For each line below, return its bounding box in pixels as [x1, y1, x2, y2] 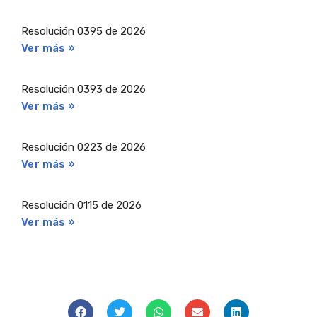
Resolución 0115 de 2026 [21, 199, 142, 212]
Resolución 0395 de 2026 [21, 25, 146, 38]
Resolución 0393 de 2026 [21, 83, 146, 96]
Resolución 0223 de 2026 [21, 141, 146, 154]
